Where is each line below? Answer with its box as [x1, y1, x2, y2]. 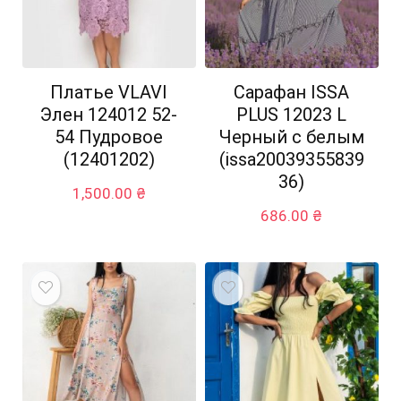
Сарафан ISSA [234, 81, 350, 103]
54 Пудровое [55, 125, 164, 148]
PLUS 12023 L [236, 103, 347, 125]
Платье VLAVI [50, 81, 168, 103]
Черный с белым [218, 125, 364, 148]
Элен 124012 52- [40, 103, 178, 125]
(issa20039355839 [218, 148, 364, 170]
